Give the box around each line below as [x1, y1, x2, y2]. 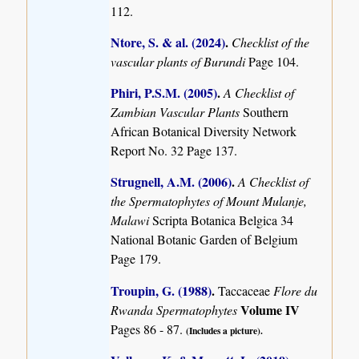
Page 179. [111, 250, 162, 268]
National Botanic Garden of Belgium [111, 231, 298, 248]
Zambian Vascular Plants [111, 103, 244, 121]
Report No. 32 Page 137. [111, 142, 238, 159]
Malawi [111, 212, 153, 229]
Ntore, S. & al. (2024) [111, 33, 226, 52]
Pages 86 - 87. [111, 320, 187, 337]
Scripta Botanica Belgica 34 [152, 212, 294, 229]
